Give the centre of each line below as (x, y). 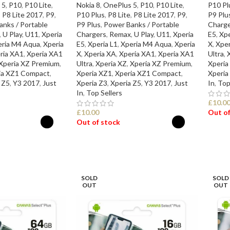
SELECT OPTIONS (111, 148)
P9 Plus (88, 24)
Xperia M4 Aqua (146, 44)
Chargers (91, 34)
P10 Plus (90, 14)
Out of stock (98, 122)
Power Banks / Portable (141, 24)
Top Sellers (104, 92)
